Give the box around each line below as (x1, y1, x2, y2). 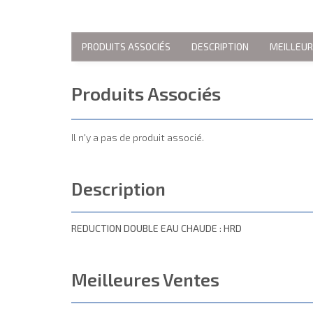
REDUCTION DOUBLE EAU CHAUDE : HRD (71, 221, 242, 234)
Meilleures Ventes (71, 268, 219, 290)
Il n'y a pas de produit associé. (71, 131, 204, 143)
